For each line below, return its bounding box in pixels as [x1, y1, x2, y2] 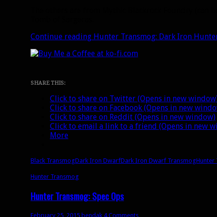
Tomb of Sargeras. [31, 15, 93, 25]
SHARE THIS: [31, 80, 65, 87]
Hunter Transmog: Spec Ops [31, 189, 124, 202]
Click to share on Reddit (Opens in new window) [50, 112, 216, 122]
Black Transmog [31, 157, 75, 165]
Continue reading [31, 32, 93, 42]
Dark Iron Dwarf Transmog [121, 157, 196, 165]
